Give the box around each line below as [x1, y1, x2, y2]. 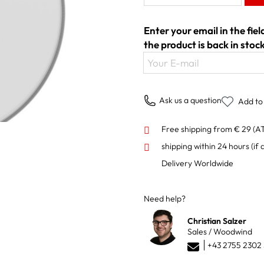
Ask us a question [159, 94, 222, 105]
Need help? [144, 193, 186, 204]
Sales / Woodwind [187, 226, 252, 237]
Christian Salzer [187, 215, 246, 226]
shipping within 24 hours [161, 140, 251, 151]
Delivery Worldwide [161, 157, 233, 169]
